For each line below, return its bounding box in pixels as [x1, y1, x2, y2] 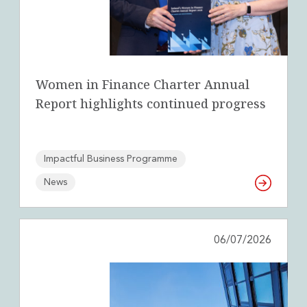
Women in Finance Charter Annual [36, 76, 249, 93]
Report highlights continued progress [36, 95, 266, 112]
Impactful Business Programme [44, 154, 177, 164]
